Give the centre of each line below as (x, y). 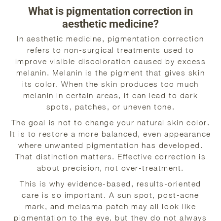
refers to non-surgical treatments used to (110, 50)
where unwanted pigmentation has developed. (110, 145)
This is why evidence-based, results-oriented (110, 183)
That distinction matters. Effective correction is (110, 157)
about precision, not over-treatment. (110, 168)
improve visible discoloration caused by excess (110, 61)
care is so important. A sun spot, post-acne (110, 195)
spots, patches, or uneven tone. (110, 107)
